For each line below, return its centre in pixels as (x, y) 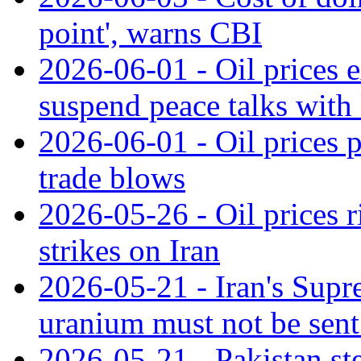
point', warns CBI (150, 32)
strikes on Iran (129, 250)
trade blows (112, 177)
